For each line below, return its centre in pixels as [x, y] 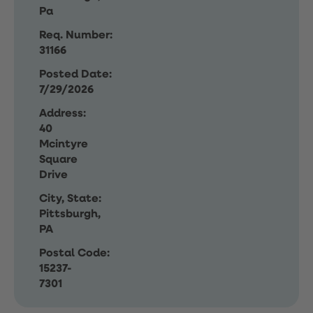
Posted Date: [75, 75]
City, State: [70, 199]
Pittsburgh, [70, 214]
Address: [63, 114]
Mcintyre [64, 145]
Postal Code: [74, 254]
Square [58, 160]
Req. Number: [76, 36]
